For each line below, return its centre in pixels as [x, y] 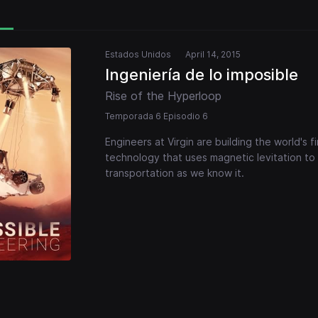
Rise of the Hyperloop [163, 96]
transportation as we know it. [175, 173]
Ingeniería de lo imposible [202, 75]
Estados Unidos [138, 55]
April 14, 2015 [213, 55]
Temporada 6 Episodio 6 [157, 116]
